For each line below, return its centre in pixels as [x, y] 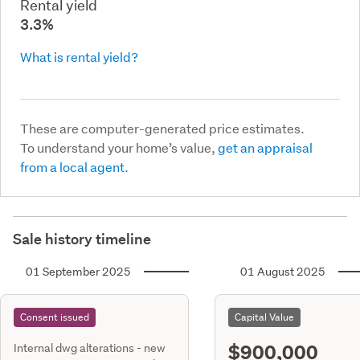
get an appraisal [265, 147]
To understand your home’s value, [119, 147]
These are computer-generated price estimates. [162, 128]
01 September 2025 [78, 271]
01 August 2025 [283, 271]
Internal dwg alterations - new [90, 348]
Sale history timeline [82, 239]
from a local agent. [74, 166]
